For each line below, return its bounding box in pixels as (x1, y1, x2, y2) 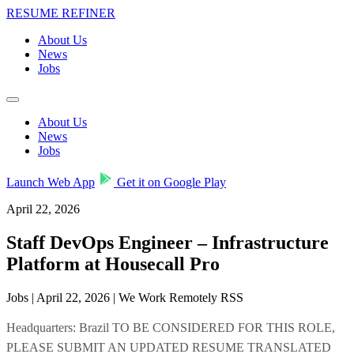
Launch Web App (6, 175, 95, 189)
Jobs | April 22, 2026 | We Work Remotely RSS (6, 290, 243, 304)
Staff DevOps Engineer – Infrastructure (6, 232, 329, 253)
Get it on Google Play (114, 175, 226, 189)
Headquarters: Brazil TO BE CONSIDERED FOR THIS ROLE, (6, 320, 335, 334)
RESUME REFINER (6, 6, 115, 20)
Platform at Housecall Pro (6, 253, 220, 274)
